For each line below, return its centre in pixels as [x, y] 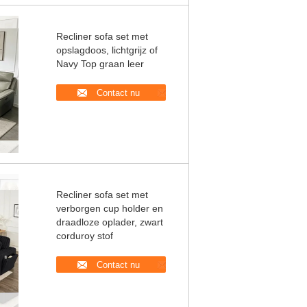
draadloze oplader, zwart [110, 222]
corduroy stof [85, 236]
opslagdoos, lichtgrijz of [107, 50]
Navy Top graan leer [100, 64]
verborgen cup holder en [110, 208]
